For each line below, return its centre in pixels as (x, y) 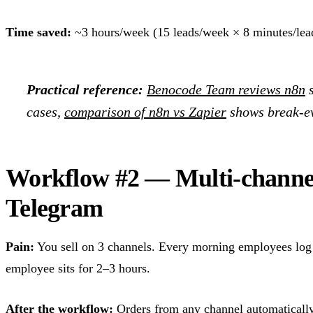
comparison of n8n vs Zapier (145, 111)
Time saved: (38, 32)
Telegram (54, 208)
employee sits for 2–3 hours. (78, 268)
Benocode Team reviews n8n (226, 89)
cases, (45, 111)
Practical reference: (85, 89)
